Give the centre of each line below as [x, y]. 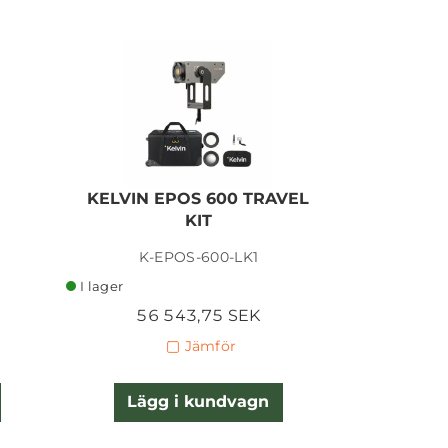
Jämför [210, 346]
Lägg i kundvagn [198, 402]
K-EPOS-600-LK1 [198, 256]
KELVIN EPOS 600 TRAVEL [198, 198]
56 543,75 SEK [198, 315]
